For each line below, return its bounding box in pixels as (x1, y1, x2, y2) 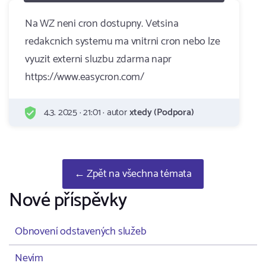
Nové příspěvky (9, 185, 127, 216)
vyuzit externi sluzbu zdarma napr (25, 50, 172, 68)
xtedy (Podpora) (129, 104, 194, 121)
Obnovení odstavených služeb (15, 223, 147, 240)
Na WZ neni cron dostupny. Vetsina (25, 15, 179, 33)
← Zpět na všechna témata (74, 165, 192, 183)
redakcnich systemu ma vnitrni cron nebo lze (25, 33, 220, 50)
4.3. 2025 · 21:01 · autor (42, 104, 129, 121)
